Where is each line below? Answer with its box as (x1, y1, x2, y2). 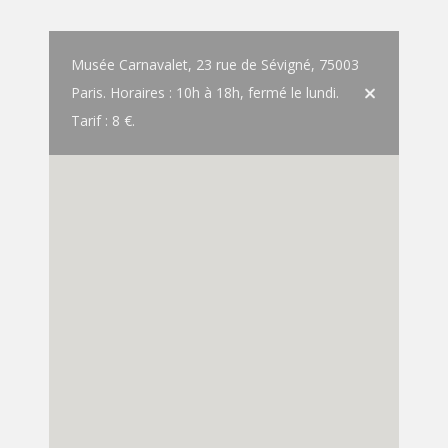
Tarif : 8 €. (71, 110, 135, 130)
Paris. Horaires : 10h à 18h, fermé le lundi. (71, 82, 339, 102)
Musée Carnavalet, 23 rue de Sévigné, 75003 (71, 54, 359, 74)
